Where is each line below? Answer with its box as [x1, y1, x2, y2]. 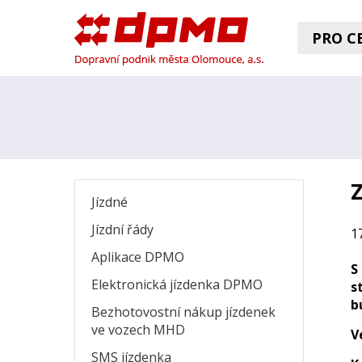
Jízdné [91, 193, 128, 211]
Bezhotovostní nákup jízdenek [91, 303, 276, 321]
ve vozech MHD [91, 321, 185, 339]
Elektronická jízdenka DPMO [91, 276, 263, 293]
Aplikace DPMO [91, 248, 184, 266]
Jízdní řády [91, 221, 154, 238]
